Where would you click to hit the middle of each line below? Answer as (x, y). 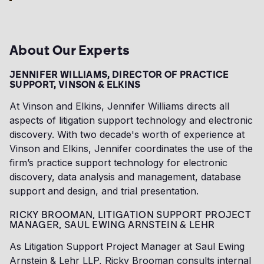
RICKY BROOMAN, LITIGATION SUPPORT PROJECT (131, 215)
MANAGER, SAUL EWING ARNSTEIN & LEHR (112, 225)
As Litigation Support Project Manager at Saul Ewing (127, 247)
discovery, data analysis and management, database (125, 177)
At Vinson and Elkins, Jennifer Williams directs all (119, 106)
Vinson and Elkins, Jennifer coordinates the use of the (131, 149)
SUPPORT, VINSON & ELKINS (75, 85)
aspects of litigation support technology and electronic (131, 121)
